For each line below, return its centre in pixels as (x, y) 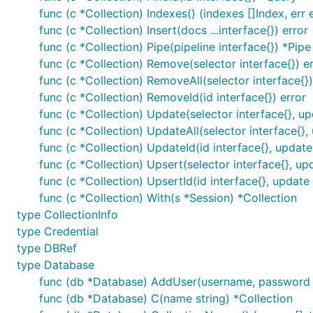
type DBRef (47, 248)
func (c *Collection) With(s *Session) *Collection (168, 198)
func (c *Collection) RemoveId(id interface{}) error (173, 97)
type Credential (58, 231)
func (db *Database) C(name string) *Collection (166, 298)
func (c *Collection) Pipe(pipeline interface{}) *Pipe (175, 47)
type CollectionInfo (67, 214)
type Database (56, 265)
